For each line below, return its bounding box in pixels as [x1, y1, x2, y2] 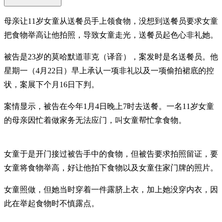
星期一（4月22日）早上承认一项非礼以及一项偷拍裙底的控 [4, 66, 214, 75]
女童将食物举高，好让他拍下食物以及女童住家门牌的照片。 [4, 163, 218, 172]
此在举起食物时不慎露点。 [4, 199, 99, 208]
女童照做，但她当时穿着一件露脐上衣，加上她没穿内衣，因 [4, 185, 218, 194]
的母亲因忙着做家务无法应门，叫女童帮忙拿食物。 [4, 115, 186, 124]
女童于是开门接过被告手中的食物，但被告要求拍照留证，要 [4, 149, 218, 158]
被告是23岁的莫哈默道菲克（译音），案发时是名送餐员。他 [4, 52, 218, 61]
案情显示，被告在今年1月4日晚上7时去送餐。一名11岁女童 [4, 102, 214, 111]
